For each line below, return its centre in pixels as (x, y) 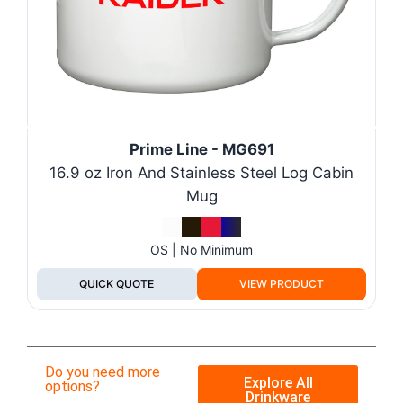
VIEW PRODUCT (281, 283)
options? (72, 386)
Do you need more (103, 372)
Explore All (278, 382)
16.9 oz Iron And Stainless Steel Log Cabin (201, 172)
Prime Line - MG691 (201, 149)
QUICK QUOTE (117, 283)
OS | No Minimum (201, 249)
